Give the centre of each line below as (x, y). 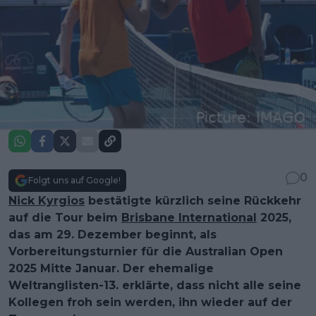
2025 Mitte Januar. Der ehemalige (111, 268)
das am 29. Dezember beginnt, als (113, 234)
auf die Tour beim (65, 217)
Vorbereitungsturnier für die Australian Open (146, 251)
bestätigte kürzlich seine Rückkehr (193, 200)
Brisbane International (189, 217)
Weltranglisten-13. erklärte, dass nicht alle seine (155, 285)
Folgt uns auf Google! (74, 180)
